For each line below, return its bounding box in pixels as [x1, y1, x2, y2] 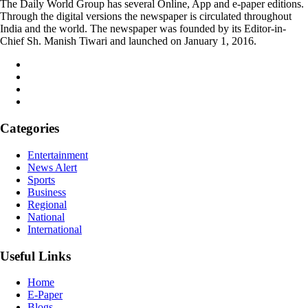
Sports [27, 173, 55, 186]
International [27, 223, 82, 235]
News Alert [27, 161, 77, 173]
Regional [27, 198, 67, 210]
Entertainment [27, 148, 88, 161]
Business [27, 186, 66, 198]
